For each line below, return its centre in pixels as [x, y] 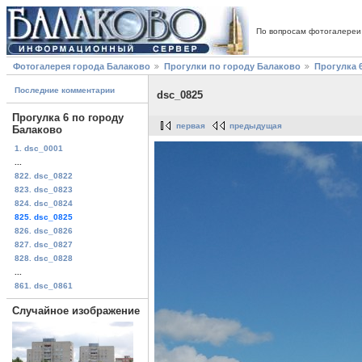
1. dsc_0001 [39, 148]
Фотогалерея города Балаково [82, 67]
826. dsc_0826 [44, 230]
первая [191, 126]
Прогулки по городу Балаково [232, 67]
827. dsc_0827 [44, 244]
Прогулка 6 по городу [68, 118]
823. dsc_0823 [44, 189]
